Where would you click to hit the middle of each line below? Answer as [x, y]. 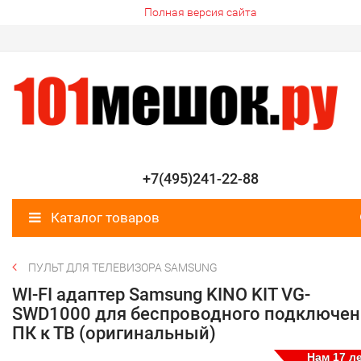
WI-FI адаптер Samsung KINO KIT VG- [161, 295]
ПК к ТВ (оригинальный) [114, 334]
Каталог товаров [104, 218]
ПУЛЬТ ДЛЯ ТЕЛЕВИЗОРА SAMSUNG [123, 268]
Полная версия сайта [200, 12]
